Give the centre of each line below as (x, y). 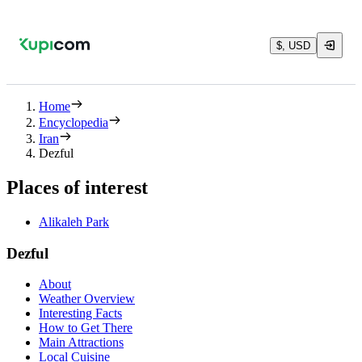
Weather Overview (87, 299)
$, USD (293, 45)
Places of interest (77, 187)
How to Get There (86, 328)
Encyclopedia (74, 122)
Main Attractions (81, 343)
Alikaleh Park (74, 221)
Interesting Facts (80, 314)
